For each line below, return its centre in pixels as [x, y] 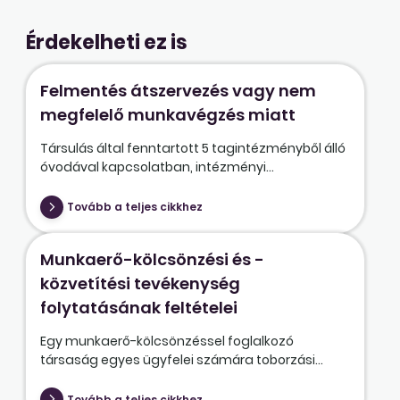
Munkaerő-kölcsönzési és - [152, 259]
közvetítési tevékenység [140, 283]
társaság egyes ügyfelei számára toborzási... [181, 359]
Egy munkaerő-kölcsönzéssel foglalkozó [167, 341]
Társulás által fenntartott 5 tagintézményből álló [192, 149]
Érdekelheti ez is [106, 43]
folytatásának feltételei [138, 307]
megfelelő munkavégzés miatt [167, 115]
